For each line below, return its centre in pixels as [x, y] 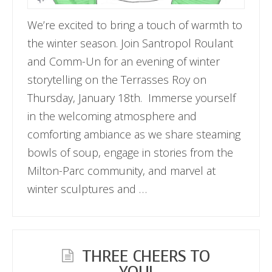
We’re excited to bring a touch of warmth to [135, 25]
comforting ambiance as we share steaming [134, 134]
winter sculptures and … [87, 189]
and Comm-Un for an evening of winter [124, 61]
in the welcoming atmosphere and [112, 116]
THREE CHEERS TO [146, 256]
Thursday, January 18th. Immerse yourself [132, 97]
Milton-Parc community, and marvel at [122, 170]
